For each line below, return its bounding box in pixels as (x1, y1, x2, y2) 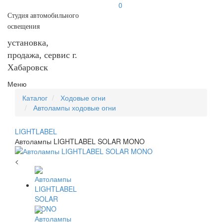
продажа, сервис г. (7, 50, 77, 60)
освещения (7, 23, 40, 30)
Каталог (22, 93, 48, 103)
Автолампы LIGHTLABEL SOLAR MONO (15, 136, 145, 146)
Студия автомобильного (7, 12, 79, 19)
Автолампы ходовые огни (33, 103, 116, 112)
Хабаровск (7, 62, 48, 72)
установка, (7, 38, 49, 48)
